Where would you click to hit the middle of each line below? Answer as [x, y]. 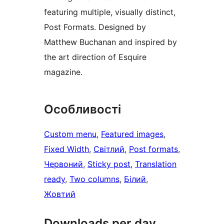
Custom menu [70, 134]
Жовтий [60, 194]
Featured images [132, 134]
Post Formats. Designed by [95, 27]
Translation [156, 164]
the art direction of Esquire [95, 57]
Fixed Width [66, 149]
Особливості [82, 109]
